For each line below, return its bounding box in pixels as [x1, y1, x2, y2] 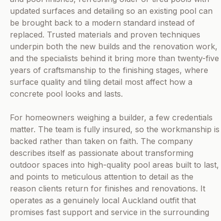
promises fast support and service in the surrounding [10, 207, 209, 218]
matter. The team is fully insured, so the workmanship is [10, 124, 220, 135]
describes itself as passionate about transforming [10, 148, 193, 158]
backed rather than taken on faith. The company [10, 136, 193, 147]
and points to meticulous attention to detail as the [10, 172, 193, 182]
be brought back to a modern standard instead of [10, 18, 195, 28]
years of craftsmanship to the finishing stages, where [10, 65, 208, 75]
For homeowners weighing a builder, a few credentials [10, 112, 213, 123]
